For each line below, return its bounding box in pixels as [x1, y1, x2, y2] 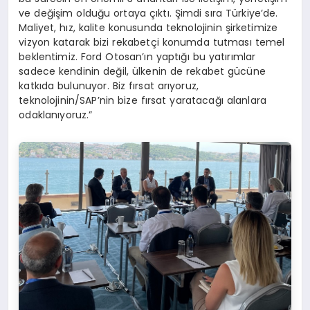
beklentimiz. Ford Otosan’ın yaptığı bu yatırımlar [19, 49, 256, 64]
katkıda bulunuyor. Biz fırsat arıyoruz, [19, 78, 199, 93]
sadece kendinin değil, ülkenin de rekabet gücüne [19, 64, 266, 78]
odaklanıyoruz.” [19, 107, 93, 122]
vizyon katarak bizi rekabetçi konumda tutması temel [19, 35, 285, 49]
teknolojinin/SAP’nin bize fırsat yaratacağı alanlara [19, 93, 267, 107]
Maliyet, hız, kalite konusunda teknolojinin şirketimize [19, 20, 278, 35]
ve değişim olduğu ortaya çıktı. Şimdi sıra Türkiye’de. [19, 6, 278, 20]
